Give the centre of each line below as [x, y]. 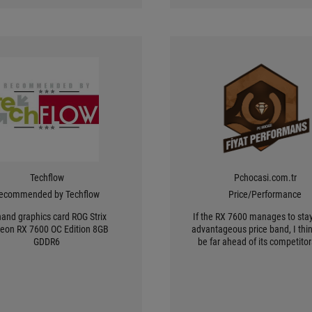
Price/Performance [265, 194]
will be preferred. [265, 254]
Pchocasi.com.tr [265, 178]
